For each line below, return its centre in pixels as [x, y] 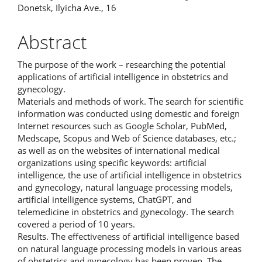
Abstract [52, 42]
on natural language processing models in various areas [130, 248]
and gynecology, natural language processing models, [125, 187]
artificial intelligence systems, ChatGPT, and [105, 199]
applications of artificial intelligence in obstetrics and [123, 76]
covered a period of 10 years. [76, 224]
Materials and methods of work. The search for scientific [130, 101]
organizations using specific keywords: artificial [112, 162]
